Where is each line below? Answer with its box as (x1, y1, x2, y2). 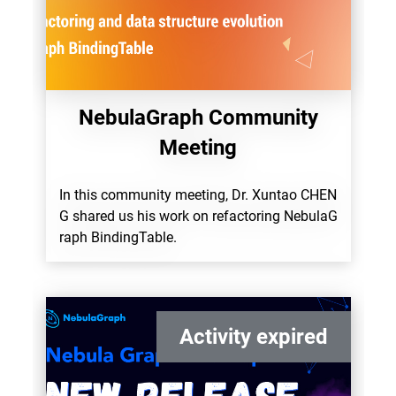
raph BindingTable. (58, 229, 177, 246)
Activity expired (179, 324, 328, 349)
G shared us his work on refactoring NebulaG (58, 208, 338, 225)
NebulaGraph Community (78, 105, 318, 130)
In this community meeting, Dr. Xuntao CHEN (58, 187, 337, 203)
